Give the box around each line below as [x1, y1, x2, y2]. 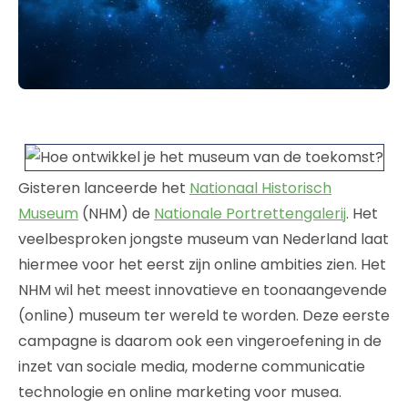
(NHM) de [78, 202, 154, 224]
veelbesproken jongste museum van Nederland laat [18, 228, 389, 250]
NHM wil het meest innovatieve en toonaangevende [18, 279, 387, 301]
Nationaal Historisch [189, 177, 331, 199]
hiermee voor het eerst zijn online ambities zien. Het [18, 253, 386, 275]
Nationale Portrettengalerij [154, 202, 346, 224]
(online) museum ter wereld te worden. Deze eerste [18, 304, 390, 326]
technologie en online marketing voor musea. [18, 381, 342, 403]
